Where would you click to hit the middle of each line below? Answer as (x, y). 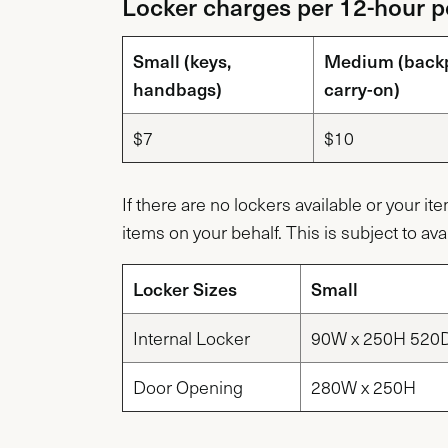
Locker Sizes (185, 288)
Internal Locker (191, 337)
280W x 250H (363, 386)
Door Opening (188, 386)
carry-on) (362, 88)
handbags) (177, 88)
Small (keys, (182, 60)
